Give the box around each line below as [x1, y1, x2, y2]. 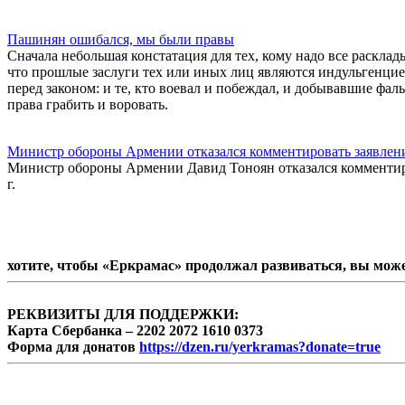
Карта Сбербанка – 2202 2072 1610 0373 [7, 322, 263, 338]
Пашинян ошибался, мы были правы [7, 31, 234, 47]
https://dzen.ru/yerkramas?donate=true [139, 338, 381, 354]
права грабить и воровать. [7, 96, 168, 112]
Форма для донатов [7, 338, 139, 354]
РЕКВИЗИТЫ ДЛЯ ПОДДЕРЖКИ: [7, 306, 239, 322]
